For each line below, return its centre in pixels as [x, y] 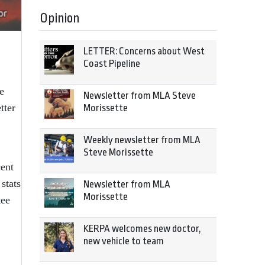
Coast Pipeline [112, 64]
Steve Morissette [118, 152]
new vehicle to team [124, 241]
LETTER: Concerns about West [144, 51]
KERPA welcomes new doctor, [142, 229]
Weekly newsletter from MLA [142, 140]
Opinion [60, 18]
